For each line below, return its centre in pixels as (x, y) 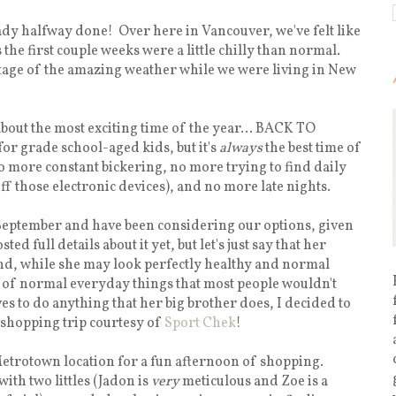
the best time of (312, 148)
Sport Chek (200, 323)
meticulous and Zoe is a (254, 381)
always (241, 148)
